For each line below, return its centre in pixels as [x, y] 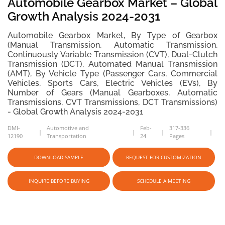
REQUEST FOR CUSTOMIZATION [164, 157]
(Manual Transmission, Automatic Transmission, [113, 45]
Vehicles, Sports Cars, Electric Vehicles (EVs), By [113, 83]
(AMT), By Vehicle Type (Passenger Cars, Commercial [113, 74]
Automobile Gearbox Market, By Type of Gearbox [113, 35]
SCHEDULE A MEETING [164, 181]
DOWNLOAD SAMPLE [59, 157]
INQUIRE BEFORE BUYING [59, 181]
